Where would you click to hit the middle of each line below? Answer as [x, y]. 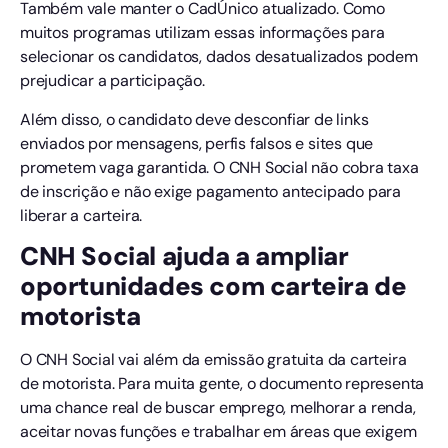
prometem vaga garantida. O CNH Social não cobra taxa [219, 167]
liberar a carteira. [81, 215]
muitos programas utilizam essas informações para [202, 33]
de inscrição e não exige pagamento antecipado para [210, 191]
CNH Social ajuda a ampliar [184, 256]
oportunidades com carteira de [213, 286]
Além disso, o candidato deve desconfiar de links [194, 119]
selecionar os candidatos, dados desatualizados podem [219, 57]
